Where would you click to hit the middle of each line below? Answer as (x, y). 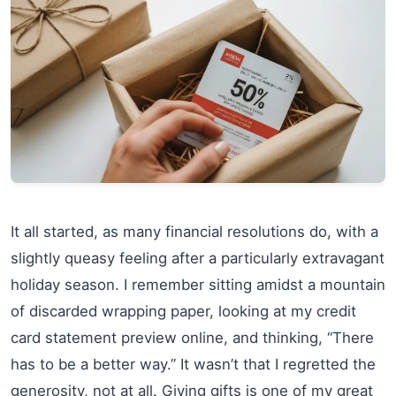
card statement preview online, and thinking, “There (192, 337)
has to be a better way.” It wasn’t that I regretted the (193, 364)
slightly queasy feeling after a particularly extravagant (198, 258)
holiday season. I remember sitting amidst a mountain (198, 284)
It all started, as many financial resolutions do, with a (194, 231)
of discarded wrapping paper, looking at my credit (183, 311)
